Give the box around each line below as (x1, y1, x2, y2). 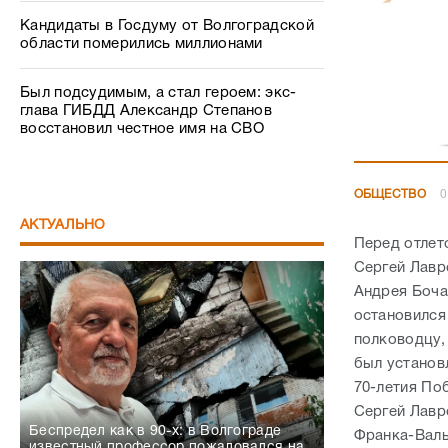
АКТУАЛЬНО (20, 219, 106, 232)
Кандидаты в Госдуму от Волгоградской (20, 19, 314, 33)
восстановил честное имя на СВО (20, 122, 265, 136)
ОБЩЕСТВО (353, 188, 426, 200)
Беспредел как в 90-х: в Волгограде (29, 425, 282, 438)
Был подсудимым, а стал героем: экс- (20, 86, 297, 100)
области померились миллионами (20, 37, 263, 51)
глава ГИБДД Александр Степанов (20, 104, 273, 118)
